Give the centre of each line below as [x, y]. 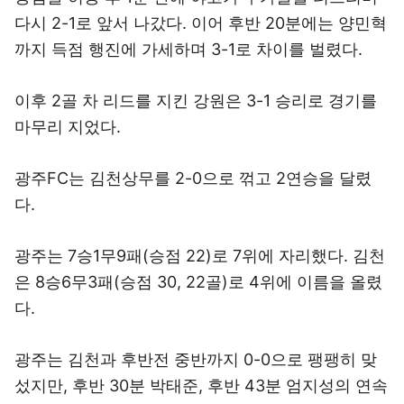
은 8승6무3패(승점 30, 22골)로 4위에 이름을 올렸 [198, 282]
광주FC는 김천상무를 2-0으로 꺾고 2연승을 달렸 [193, 178]
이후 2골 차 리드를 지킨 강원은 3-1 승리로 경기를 [196, 101]
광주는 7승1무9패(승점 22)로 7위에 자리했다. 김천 [200, 256]
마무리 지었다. [68, 127]
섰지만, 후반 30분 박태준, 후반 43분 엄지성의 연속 [201, 386]
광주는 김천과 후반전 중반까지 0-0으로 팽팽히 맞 [196, 359]
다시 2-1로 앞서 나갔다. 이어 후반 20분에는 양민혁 [201, 23]
